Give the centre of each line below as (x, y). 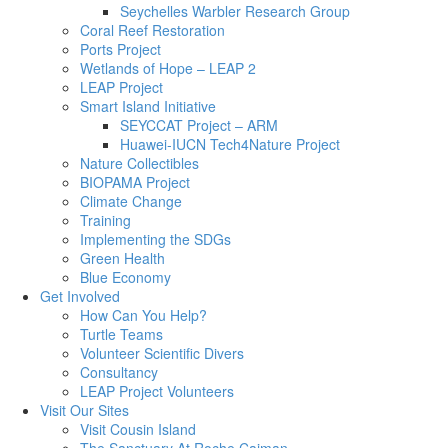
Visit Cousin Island (138, 429)
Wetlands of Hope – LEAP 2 (168, 68)
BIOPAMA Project (135, 182)
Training (105, 220)
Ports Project (120, 49)
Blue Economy (125, 277)
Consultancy (119, 372)
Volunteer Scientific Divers (162, 353)
